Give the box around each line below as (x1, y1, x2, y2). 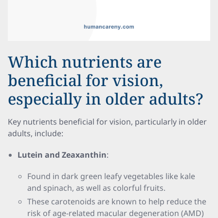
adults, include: (8, 128, 63, 139)
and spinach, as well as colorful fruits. (27, 182, 165, 193)
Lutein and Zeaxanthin (18, 149, 107, 160)
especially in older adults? (8, 88, 203, 109)
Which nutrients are (8, 51, 162, 72)
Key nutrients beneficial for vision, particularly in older (8, 116, 207, 127)
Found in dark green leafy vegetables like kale (27, 171, 195, 182)
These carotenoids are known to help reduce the (27, 196, 206, 207)
